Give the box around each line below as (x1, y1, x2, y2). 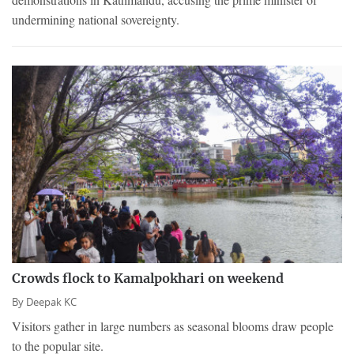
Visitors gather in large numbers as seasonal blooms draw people (12, 317, 333, 334)
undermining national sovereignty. (12, 11, 179, 28)
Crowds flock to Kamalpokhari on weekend (12, 272, 284, 285)
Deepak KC (26, 295, 77, 309)
